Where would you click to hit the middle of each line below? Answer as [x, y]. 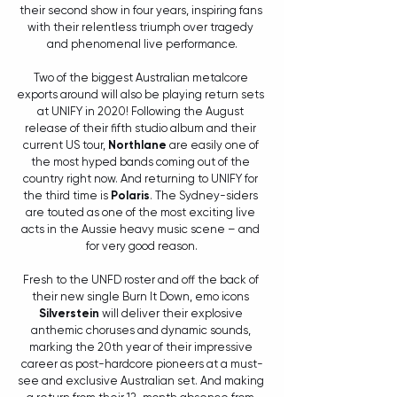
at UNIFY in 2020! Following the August [142, 112]
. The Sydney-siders [205, 196]
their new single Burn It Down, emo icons [142, 297]
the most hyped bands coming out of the [142, 162]
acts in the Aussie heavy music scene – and [142, 230]
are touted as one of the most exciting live [142, 213]
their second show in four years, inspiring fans [142, 11]
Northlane [137, 145]
